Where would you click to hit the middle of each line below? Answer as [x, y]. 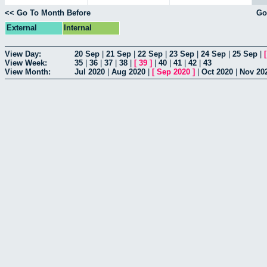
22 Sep [150, 54]
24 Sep [213, 54]
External [22, 27]
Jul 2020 [90, 72]
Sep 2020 [173, 72]
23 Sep [182, 54]
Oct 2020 [217, 72]
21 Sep [119, 54]
